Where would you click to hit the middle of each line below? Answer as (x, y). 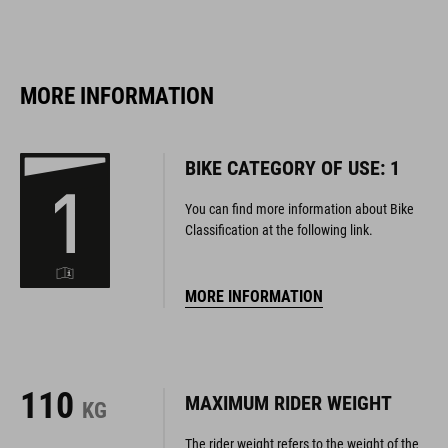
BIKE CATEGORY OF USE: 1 (292, 167)
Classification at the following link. (278, 229)
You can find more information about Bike (299, 208)
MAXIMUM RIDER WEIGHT (288, 402)
